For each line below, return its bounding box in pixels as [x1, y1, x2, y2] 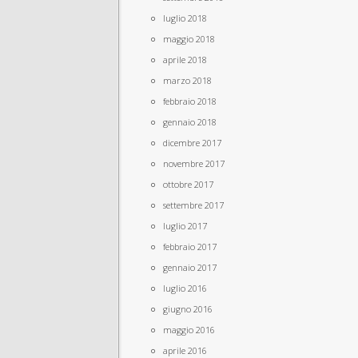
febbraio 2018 [163, 95, 217, 107]
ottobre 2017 [163, 178, 213, 190]
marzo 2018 [163, 74, 212, 86]
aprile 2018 [163, 54, 207, 66]
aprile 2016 [163, 344, 207, 356]
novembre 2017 [163, 157, 225, 169]
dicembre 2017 [163, 137, 221, 149]
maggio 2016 [163, 324, 215, 336]
